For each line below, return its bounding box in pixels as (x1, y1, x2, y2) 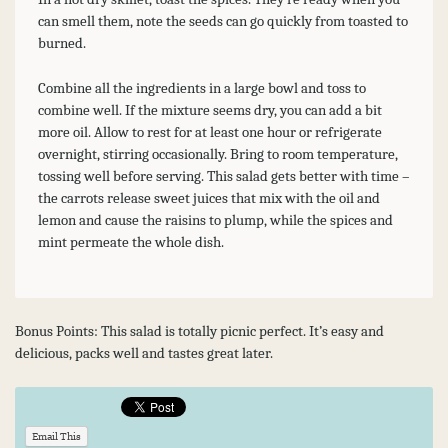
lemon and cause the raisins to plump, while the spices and (37, 210, 393, 229)
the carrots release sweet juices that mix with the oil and (37, 188, 380, 207)
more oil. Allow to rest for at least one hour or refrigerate (37, 122, 382, 141)
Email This (31, 430, 81, 444)
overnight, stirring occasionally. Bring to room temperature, (37, 144, 398, 163)
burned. (37, 34, 86, 53)
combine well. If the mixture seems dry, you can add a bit (37, 100, 382, 119)
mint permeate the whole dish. (37, 232, 224, 251)
